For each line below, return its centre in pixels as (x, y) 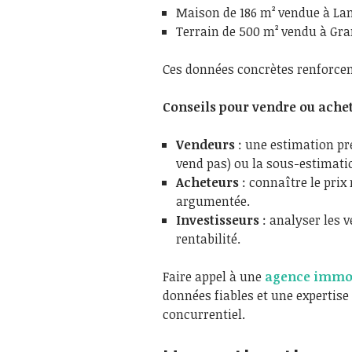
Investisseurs (218, 220)
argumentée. (213, 201)
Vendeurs (205, 145)
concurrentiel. (204, 314)
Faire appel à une (214, 277)
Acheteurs (207, 182)
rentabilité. (208, 239)
